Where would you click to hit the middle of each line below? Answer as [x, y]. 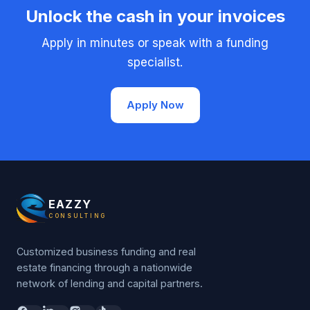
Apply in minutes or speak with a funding [155, 43]
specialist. [155, 62]
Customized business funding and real [106, 252]
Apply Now [155, 105]
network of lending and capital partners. [110, 283]
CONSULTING [77, 216]
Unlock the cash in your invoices [155, 16]
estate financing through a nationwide [104, 267]
